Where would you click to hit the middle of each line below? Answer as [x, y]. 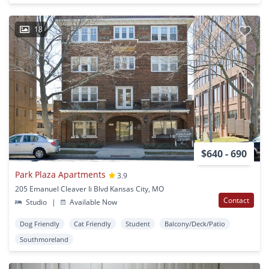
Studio [37, 202]
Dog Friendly [40, 224]
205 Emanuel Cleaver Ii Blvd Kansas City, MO [89, 189]
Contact [236, 201]
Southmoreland [44, 240]
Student [138, 224]
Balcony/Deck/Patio [195, 224]
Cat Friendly [92, 224]
